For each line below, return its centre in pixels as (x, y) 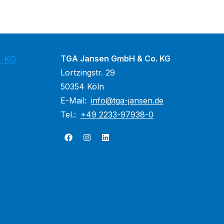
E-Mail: (74, 100)
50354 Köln (82, 86)
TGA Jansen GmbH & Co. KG (115, 58)
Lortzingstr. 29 (87, 72)
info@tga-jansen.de (127, 100)
